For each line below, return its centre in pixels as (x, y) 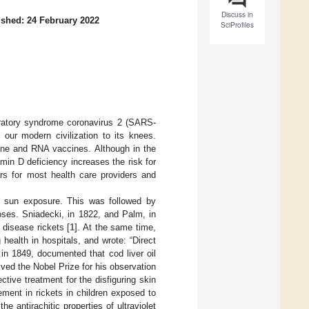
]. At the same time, (116, 227)
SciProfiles (237, 25)
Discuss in (237, 15)
